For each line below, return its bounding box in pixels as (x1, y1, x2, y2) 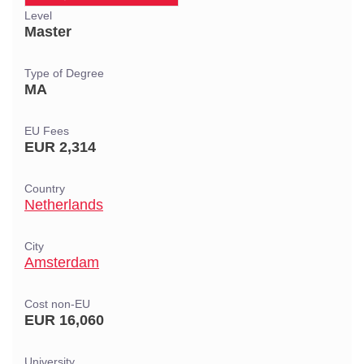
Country (24, 183, 65, 195)
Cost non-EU (24, 298, 90, 310)
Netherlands (24, 197, 103, 213)
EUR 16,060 (24, 312, 104, 328)
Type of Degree (24, 67, 104, 80)
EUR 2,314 (24, 139, 96, 155)
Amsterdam (24, 254, 99, 271)
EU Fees (24, 125, 69, 137)
